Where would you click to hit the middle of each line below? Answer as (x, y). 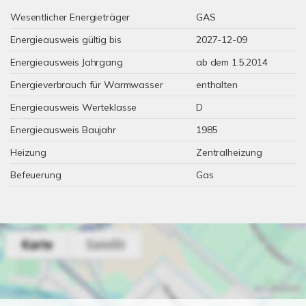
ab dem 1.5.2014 (232, 62)
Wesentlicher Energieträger (70, 17)
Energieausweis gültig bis (66, 40)
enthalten (217, 85)
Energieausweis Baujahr (63, 130)
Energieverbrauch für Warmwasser (87, 85)
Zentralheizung (229, 152)
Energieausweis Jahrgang (67, 62)
